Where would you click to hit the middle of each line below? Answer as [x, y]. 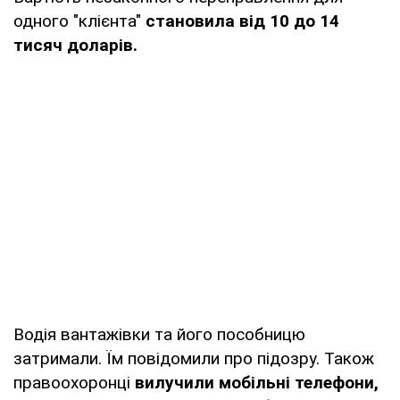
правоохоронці [74, 383]
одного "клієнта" [77, 21]
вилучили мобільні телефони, [257, 383]
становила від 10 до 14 [240, 21]
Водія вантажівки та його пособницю [159, 335]
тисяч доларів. [75, 46]
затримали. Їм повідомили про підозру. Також [194, 359]
